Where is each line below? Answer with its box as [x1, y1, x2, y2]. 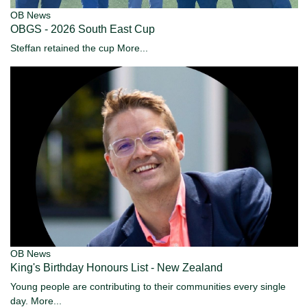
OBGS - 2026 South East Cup [10, 23, 155, 36]
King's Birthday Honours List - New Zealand [10, 261, 223, 273]
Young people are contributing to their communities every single [10, 280, 286, 292]
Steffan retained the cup [10, 42, 117, 54]
